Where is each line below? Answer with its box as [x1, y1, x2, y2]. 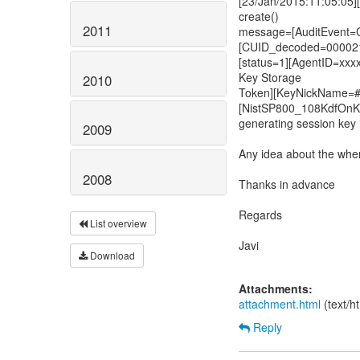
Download [88, 248, 135, 263]
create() [239, 8, 279, 24]
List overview [88, 216, 147, 231]
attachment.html [239, 296, 321, 312]
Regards [239, 207, 282, 223]
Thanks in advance [239, 176, 335, 192]
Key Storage [239, 69, 301, 85]
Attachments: [239, 280, 313, 297]
